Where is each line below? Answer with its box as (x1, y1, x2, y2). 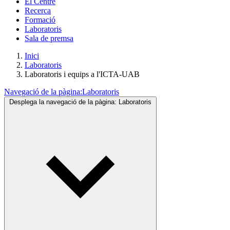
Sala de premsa (25, 34, 73, 43)
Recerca (25, 6, 51, 15)
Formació (25, 15, 55, 24)
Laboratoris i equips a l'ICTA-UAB (25, 70, 140, 79)
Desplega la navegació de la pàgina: (9, 98, 117, 106)
